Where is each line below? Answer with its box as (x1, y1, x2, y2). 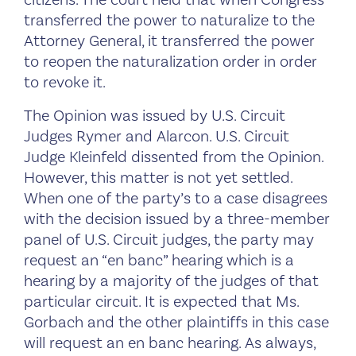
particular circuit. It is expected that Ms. (24, 291, 299, 312)
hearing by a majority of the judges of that (24, 270, 319, 292)
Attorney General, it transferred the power (24, 30, 315, 52)
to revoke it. (24, 72, 106, 93)
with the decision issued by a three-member (24, 208, 330, 230)
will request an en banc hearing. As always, (24, 332, 315, 354)
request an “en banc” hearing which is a (24, 250, 294, 271)
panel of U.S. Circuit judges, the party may (24, 229, 314, 250)
